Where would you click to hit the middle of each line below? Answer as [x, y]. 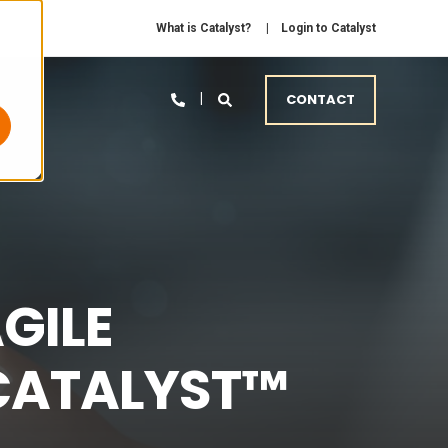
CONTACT [320, 99]
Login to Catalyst [328, 28]
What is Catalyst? [203, 28]
